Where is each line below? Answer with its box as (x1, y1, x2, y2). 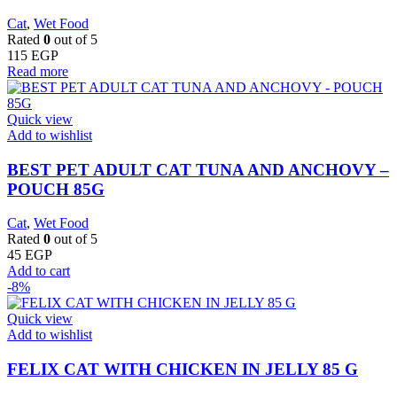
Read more (7, 63, 68, 79)
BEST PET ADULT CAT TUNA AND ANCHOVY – (7, 160, 389, 179)
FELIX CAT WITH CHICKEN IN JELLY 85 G (7, 360, 358, 379)
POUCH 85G (7, 179, 105, 198)
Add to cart (7, 263, 70, 279)
